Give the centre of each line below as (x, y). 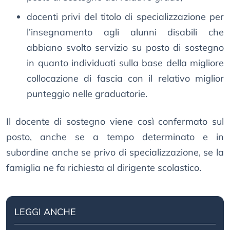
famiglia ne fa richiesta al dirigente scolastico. (104, 168)
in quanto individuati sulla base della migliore (125, 63)
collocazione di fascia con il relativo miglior (125, 79)
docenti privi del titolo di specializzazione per (125, 17)
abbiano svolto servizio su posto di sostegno (125, 48)
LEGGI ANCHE (45, 212)
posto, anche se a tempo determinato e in (115, 137)
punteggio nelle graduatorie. (87, 94)
